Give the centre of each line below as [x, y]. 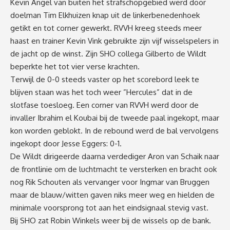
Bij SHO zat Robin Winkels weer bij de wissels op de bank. [111, 221]
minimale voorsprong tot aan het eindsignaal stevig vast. [109, 208]
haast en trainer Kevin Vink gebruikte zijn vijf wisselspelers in [114, 41]
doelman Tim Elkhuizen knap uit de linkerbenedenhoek [105, 15]
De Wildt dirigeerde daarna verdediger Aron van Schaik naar [115, 157]
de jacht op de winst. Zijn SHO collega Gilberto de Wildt [108, 54]
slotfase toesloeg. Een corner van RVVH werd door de [104, 105]
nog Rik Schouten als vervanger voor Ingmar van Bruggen [110, 182]
